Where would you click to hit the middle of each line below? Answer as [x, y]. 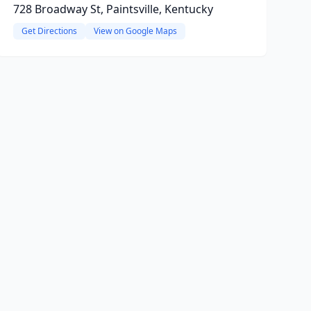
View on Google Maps [135, 31]
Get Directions [49, 31]
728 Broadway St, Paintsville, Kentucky [113, 9]
